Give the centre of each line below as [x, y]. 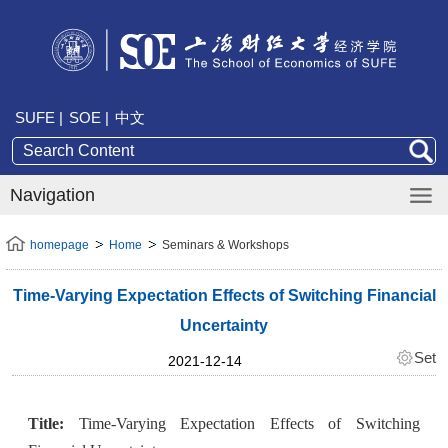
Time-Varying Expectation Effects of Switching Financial [224, 295]
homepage [59, 244]
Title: [46, 423]
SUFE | [39, 118]
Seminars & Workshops [225, 244]
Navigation [52, 194]
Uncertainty [224, 325]
